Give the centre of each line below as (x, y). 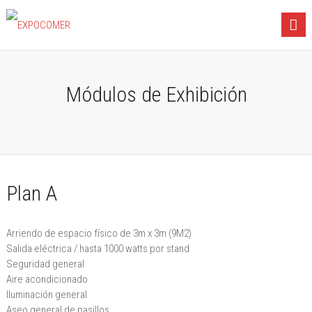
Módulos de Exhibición (156, 94)
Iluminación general (46, 295)
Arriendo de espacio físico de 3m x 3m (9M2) (99, 233)
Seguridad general (45, 264)
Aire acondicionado (47, 279)
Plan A (31, 193)
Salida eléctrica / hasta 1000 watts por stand (97, 249)
